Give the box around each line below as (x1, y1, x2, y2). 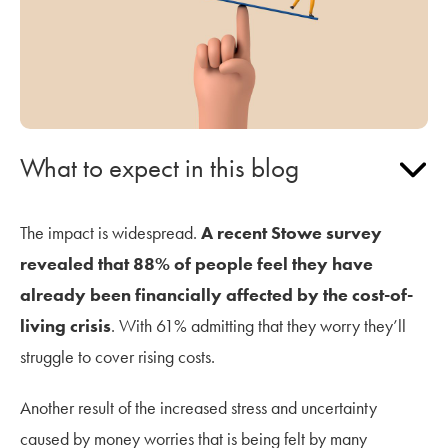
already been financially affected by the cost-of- (20, 282, 413, 306)
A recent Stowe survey (201, 220, 382, 244)
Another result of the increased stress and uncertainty (20, 395, 377, 419)
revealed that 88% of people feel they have (20, 251, 373, 275)
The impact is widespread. (20, 220, 201, 244)
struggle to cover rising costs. (20, 344, 215, 368)
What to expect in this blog (20, 149, 299, 185)
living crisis (20, 313, 111, 337)
